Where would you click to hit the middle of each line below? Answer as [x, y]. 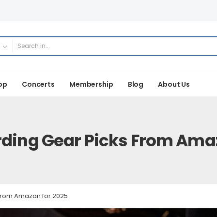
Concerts [38, 84]
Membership [91, 84]
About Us [174, 84]
